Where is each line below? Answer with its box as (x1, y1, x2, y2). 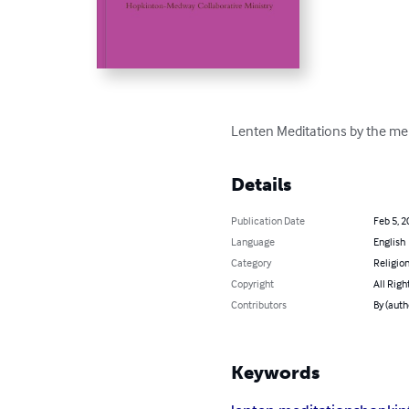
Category (231, 255, 272, 269)
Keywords (231, 361, 320, 383)
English (372, 234, 405, 248)
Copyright (231, 276, 275, 290)
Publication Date (231, 213, 306, 227)
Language (231, 234, 276, 248)
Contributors (231, 297, 288, 311)
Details (231, 173, 292, 195)
